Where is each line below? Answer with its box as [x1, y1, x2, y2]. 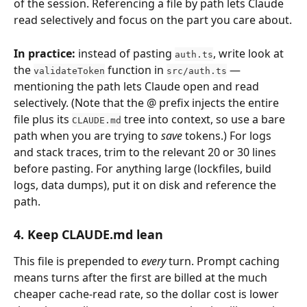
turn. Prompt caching [166, 254, 282, 269]
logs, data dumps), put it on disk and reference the [14, 177, 279, 193]
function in [105, 62, 167, 77]
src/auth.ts [167, 65, 227, 76]
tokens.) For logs [182, 127, 274, 143]
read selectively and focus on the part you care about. [14, 12, 292, 28]
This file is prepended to [14, 254, 141, 269]
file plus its [14, 111, 72, 127]
